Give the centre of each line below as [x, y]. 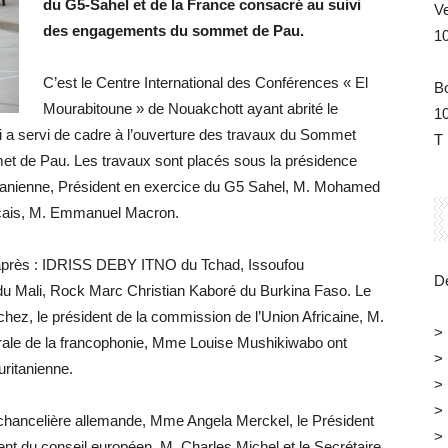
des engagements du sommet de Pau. [173, 31]
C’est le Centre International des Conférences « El [205, 83]
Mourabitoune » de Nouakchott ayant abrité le [190, 109]
